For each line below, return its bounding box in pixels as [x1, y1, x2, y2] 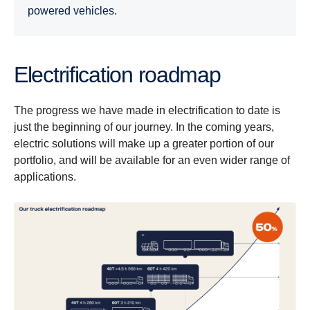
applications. [14, 171, 76, 183]
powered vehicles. [28, 5, 117, 17]
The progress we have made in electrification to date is [14, 104, 280, 116]
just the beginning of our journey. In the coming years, [14, 121, 274, 133]
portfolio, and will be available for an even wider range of [14, 154, 290, 166]
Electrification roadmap [27, 62, 221, 87]
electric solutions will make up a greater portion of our [14, 138, 274, 149]
